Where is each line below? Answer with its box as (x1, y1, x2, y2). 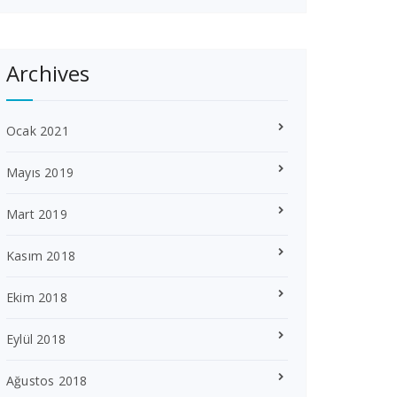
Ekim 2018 (6, 289, 67, 306)
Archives (6, 58, 90, 88)
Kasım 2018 (6, 247, 75, 264)
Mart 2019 (6, 206, 67, 222)
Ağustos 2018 (6, 372, 88, 389)
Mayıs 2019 (6, 164, 74, 181)
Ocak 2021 (6, 122, 69, 139)
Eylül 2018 (6, 331, 66, 347)
